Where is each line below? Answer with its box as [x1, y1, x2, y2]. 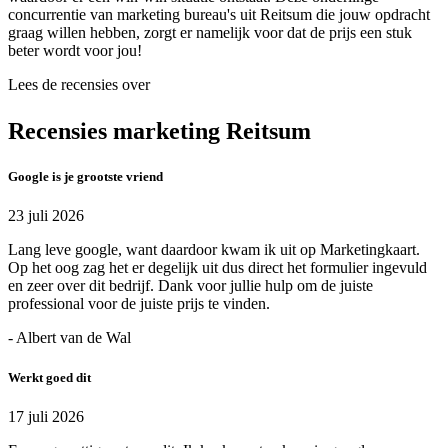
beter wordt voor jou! [8, 42, 142, 60]
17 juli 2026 [8, 407, 84, 425]
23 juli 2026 [8, 207, 84, 225]
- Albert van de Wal [8, 329, 131, 347]
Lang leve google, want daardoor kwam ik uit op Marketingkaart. [8, 241, 420, 259]
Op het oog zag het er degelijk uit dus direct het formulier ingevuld [8, 259, 427, 277]
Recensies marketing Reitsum [8, 118, 311, 145]
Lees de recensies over [8, 76, 150, 94]
